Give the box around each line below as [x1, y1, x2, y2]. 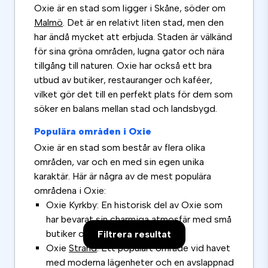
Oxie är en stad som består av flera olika [34, 142, 205, 154]
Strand [69, 242, 97, 254]
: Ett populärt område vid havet [97, 242, 230, 254]
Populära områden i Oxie [34, 126, 151, 138]
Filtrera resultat [97, 229, 171, 240]
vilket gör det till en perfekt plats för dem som [34, 89, 233, 100]
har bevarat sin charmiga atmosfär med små [46, 214, 232, 226]
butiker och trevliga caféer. [46, 228, 161, 240]
